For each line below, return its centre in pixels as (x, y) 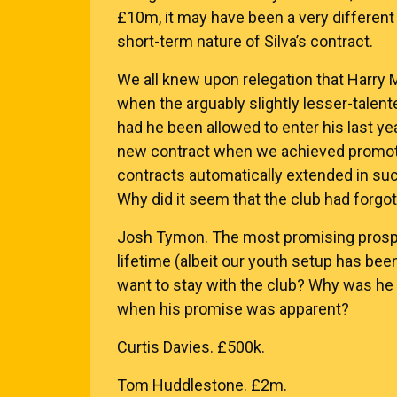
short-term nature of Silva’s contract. (245, 41)
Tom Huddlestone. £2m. (202, 385)
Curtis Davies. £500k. (191, 347)
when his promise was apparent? (233, 309)
